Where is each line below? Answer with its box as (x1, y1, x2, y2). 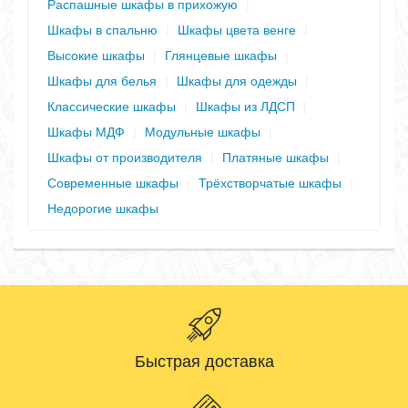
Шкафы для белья (47, 73, 157, 88)
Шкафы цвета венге (178, 22, 296, 37)
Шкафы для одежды (177, 73, 297, 88)
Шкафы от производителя (47, 149, 202, 165)
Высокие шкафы (47, 47, 145, 63)
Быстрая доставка (134, 352, 274, 371)
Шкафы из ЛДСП (196, 98, 295, 114)
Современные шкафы (47, 175, 178, 190)
